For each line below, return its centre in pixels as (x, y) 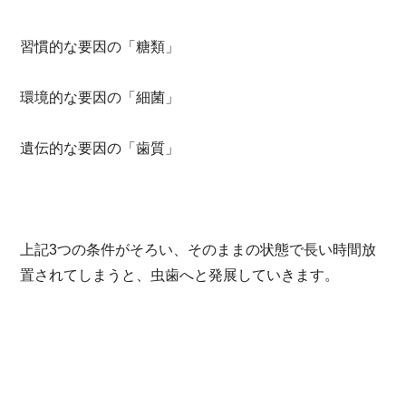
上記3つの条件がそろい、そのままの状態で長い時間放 (198, 249)
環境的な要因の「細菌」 (100, 97)
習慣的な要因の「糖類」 (100, 46)
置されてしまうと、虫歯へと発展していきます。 (180, 275)
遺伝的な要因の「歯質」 (100, 148)
